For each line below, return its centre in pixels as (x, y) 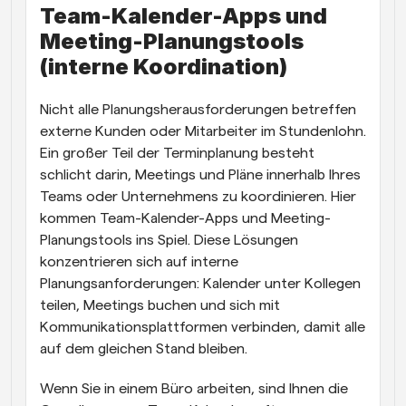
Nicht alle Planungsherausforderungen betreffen (198, 109)
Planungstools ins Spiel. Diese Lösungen (169, 240)
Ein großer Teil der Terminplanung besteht (177, 153)
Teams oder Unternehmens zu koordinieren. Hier (198, 196)
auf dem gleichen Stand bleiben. (144, 348)
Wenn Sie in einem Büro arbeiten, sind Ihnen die (194, 388)
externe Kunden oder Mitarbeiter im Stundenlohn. (203, 131)
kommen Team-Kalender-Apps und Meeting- (185, 218)
